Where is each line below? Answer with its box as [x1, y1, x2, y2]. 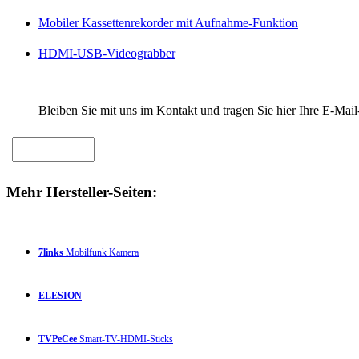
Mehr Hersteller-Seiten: [6, 183, 157, 200]
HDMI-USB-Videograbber [38, 46, 175, 61]
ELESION [38, 289, 82, 301]
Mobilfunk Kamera [63, 246, 139, 258]
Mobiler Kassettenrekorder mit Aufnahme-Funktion [38, 16, 298, 30]
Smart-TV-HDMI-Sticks [77, 333, 173, 345]
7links [38, 246, 63, 258]
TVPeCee [38, 333, 77, 345]
